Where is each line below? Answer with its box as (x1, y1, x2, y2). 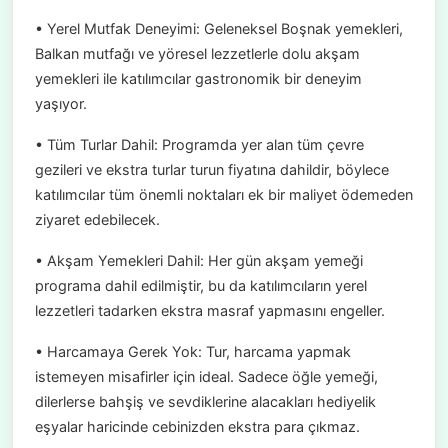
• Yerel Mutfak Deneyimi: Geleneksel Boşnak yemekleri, (34, 20, 403, 38)
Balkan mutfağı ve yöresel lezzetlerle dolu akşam (34, 45, 360, 63)
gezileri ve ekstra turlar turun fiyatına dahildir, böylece (34, 161, 389, 179)
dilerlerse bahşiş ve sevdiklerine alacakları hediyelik (34, 393, 376, 411)
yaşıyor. (34, 95, 87, 113)
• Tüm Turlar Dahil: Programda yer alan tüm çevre (34, 136, 364, 154)
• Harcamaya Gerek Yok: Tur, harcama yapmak (34, 343, 351, 361)
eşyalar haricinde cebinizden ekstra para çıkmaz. (34, 418, 360, 436)
